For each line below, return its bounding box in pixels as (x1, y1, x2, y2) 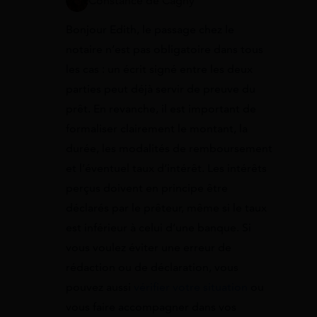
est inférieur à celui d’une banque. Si (66, 221, 251, 236)
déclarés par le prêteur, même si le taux (66, 201, 267, 216)
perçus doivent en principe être (66, 181, 228, 196)
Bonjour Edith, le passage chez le (66, 23, 234, 38)
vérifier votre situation (134, 280, 248, 295)
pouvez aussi (66, 280, 134, 295)
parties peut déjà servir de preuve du (66, 82, 255, 97)
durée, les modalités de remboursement (66, 142, 272, 156)
